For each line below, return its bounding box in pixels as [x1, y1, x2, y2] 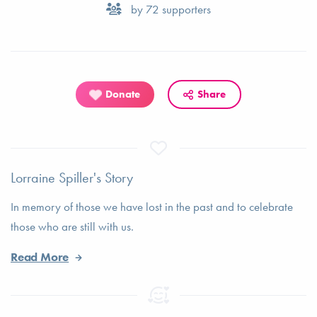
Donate [105, 87, 140, 101]
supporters [159, 1, 211, 17]
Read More [11, 249, 69, 265]
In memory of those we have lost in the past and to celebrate [11, 199, 293, 214]
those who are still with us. [11, 219, 134, 234]
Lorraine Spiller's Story [11, 168, 133, 187]
